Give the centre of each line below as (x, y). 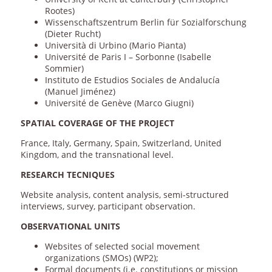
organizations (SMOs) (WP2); (101, 258)
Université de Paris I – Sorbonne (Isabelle (128, 57)
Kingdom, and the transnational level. (97, 155)
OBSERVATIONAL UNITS (70, 226)
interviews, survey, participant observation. (108, 206)
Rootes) (59, 11)
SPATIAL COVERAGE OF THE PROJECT (97, 123)
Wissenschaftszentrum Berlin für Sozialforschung (145, 22)
